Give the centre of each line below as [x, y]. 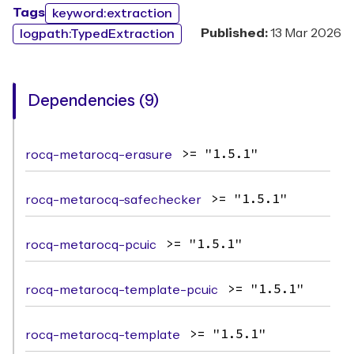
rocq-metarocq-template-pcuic [122, 290]
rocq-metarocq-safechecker [113, 200]
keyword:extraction [112, 13]
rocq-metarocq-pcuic [91, 245]
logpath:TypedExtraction [97, 34]
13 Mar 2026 [306, 33]
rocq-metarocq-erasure [99, 155]
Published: [235, 33]
